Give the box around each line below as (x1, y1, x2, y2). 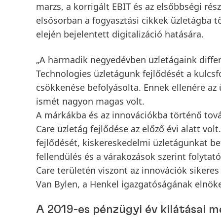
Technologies (36, 68, 91, 79)
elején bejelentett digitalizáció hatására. (36, 28, 204, 40)
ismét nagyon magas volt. (36, 95, 145, 107)
